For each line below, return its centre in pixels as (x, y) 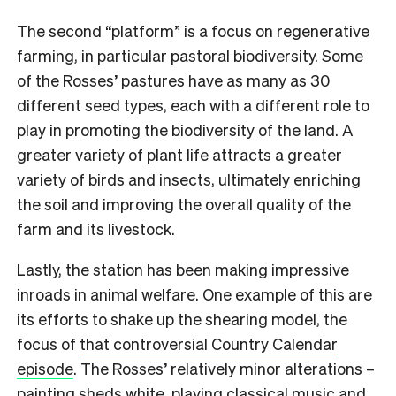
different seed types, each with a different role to (193, 105)
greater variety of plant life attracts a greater (179, 155)
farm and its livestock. (96, 229)
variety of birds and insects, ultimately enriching (189, 179)
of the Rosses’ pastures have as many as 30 (173, 80)
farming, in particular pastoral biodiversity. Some (190, 56)
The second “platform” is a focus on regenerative (193, 31)
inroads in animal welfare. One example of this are (194, 294)
